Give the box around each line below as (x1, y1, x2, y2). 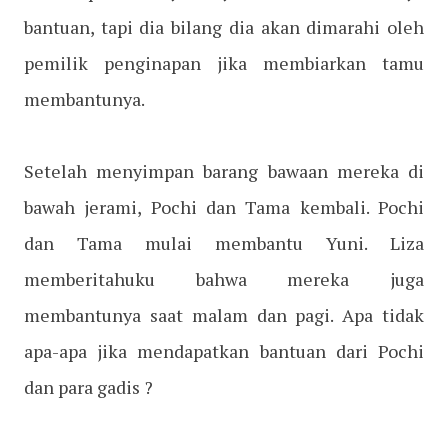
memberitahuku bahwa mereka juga (24, 267, 424, 292)
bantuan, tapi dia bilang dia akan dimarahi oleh (24, 15, 424, 40)
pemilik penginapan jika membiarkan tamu (24, 51, 424, 76)
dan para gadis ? (24, 375, 153, 400)
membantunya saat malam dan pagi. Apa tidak (24, 303, 424, 328)
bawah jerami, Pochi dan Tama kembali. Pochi (24, 195, 424, 220)
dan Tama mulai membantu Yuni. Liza (24, 231, 424, 256)
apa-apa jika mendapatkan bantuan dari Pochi (24, 339, 424, 364)
